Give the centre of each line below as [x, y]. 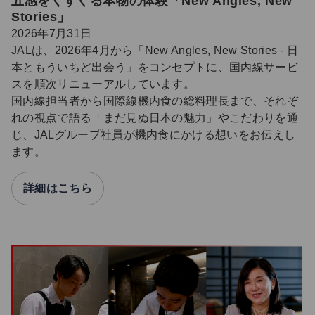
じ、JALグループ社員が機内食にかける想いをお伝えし [154, 135]
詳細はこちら [58, 188]
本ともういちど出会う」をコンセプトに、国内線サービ [155, 67]
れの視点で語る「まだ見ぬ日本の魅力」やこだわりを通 [155, 118]
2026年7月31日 [52, 34]
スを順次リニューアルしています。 [103, 84]
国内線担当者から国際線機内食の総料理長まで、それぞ [155, 101]
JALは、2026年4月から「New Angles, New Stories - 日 [155, 51]
